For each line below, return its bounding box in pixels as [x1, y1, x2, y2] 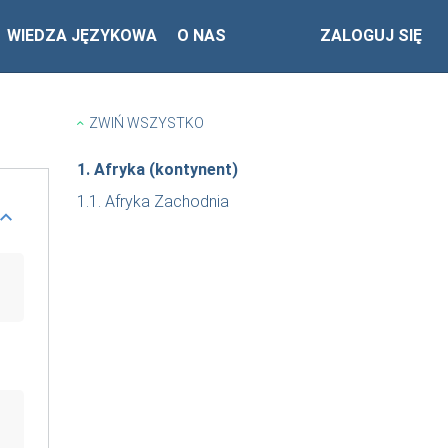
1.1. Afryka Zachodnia [77, 192, 229, 211]
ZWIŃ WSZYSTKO [89, 115, 204, 131]
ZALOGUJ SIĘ [320, 26, 422, 45]
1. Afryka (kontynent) [77, 160, 238, 179]
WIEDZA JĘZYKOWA [7, 26, 158, 45]
